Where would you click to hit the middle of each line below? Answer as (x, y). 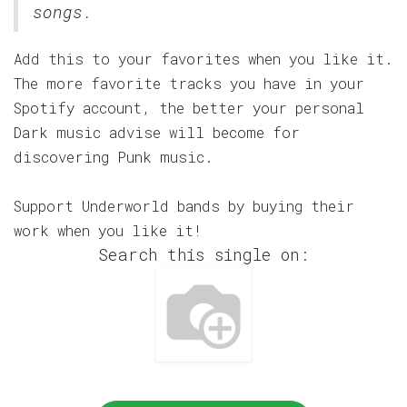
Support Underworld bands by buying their (184, 205)
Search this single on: (203, 254)
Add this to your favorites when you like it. (203, 58)
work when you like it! (108, 230)
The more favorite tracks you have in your (189, 83)
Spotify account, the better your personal (189, 107)
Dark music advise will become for (157, 132)
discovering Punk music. (114, 156)
